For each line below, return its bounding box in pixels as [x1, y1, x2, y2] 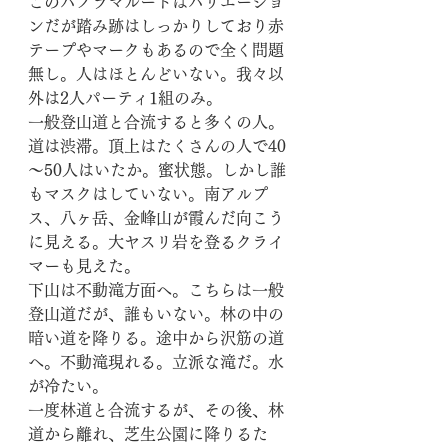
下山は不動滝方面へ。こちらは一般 [28, 282, 284, 298]
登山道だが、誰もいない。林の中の [28, 306, 284, 322]
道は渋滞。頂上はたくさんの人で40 [28, 138, 286, 154]
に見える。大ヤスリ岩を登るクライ [28, 234, 284, 250]
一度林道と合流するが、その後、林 [28, 402, 284, 418]
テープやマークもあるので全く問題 [28, 42, 284, 58]
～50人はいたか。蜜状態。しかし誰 [28, 162, 286, 178]
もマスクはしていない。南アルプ [28, 186, 268, 202]
